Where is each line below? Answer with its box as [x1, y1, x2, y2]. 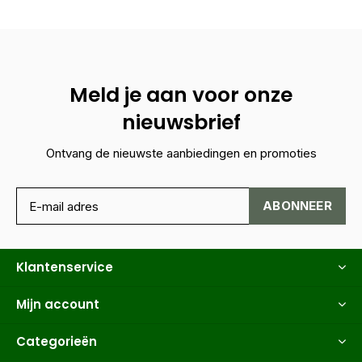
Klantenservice [16, 259, 113, 276]
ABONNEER [263, 198, 332, 214]
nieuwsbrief [121, 108, 241, 137]
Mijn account [16, 296, 99, 314]
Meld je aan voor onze [69, 81, 293, 110]
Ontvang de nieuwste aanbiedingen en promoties [45, 145, 317, 162]
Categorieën [16, 333, 97, 351]
